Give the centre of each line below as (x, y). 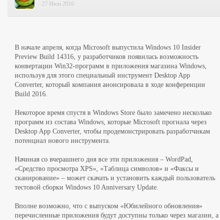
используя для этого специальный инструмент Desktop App (102, 75)
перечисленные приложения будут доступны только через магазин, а (117, 215)
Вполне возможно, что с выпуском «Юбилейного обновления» (109, 206)
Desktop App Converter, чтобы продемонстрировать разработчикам (112, 131)
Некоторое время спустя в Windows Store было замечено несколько (113, 113)
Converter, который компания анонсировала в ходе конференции (110, 85)
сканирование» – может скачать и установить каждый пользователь (115, 178)
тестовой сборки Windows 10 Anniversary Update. (87, 187)
